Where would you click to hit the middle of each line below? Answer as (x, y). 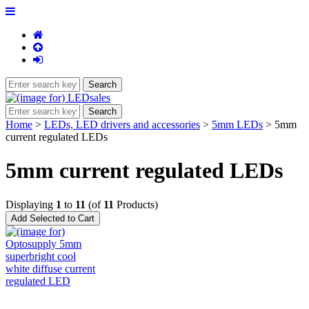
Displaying (31, 204)
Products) (136, 204)
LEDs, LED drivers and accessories (122, 124)
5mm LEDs (237, 124)
